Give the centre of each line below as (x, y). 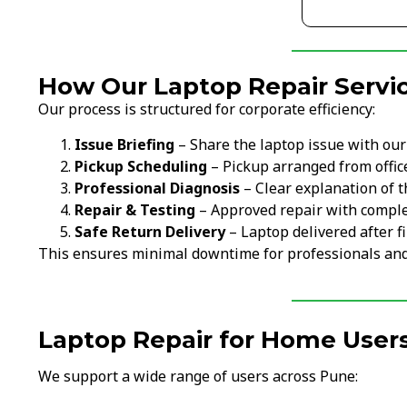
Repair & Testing (135, 209)
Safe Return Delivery (150, 231)
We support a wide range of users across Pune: (198, 377)
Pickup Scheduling (141, 166)
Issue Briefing (124, 144)
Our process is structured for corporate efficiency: (207, 109)
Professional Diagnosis (157, 188)
